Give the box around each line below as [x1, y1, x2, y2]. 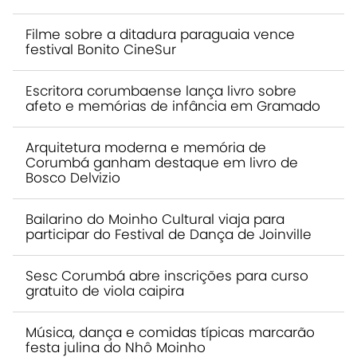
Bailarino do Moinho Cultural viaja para [25, 209, 284, 229]
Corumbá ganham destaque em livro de [25, 152, 298, 172]
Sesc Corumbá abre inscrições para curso [25, 265, 308, 285]
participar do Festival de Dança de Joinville [25, 224, 312, 244]
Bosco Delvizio [25, 167, 120, 187]
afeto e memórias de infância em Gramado [25, 96, 320, 116]
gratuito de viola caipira [25, 280, 184, 300]
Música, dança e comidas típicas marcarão [25, 322, 315, 342]
